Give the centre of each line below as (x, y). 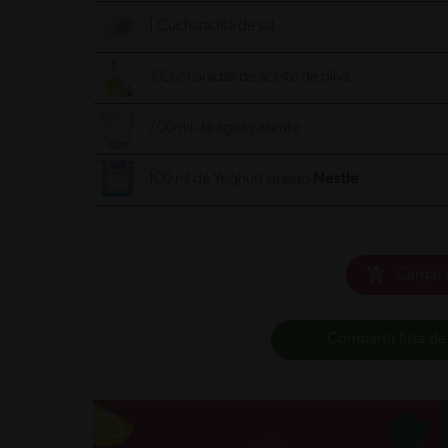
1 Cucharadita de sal (211, 26)
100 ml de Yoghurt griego (229, 179)
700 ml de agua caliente (224, 128)
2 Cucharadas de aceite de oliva (249, 77)
